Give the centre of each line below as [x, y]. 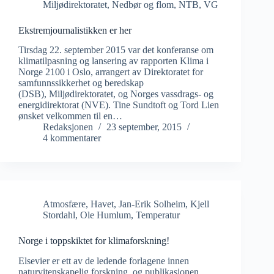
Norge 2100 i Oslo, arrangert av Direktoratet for [111, 72]
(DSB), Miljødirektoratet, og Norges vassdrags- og [116, 94]
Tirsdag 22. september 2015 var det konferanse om [116, 50]
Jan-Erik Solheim [152, 204]
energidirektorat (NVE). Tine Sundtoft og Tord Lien [119, 105]
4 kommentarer [72, 138]
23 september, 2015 [144, 127]
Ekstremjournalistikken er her [75, 30]
